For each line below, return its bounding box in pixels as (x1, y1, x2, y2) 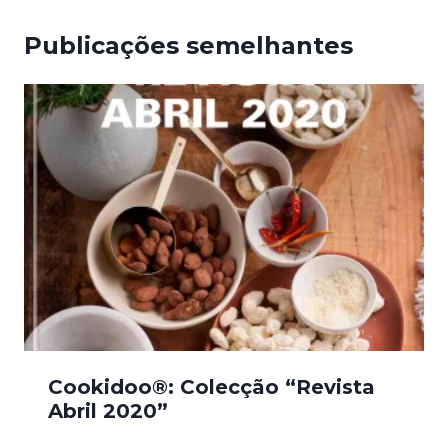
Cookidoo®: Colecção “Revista (48, 374, 375, 399)
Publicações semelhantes (24, 31, 353, 61)
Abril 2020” (48, 398, 168, 423)
